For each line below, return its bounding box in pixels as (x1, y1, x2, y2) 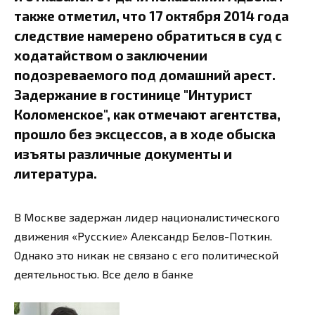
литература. (14, 165, 97, 181)
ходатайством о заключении (14, 46, 207, 63)
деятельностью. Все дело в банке (14, 267, 193, 281)
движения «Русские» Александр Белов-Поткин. (14, 229, 272, 243)
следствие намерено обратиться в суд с (14, 27, 282, 44)
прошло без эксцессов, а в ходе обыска (14, 125, 276, 142)
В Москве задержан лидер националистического (14, 210, 280, 224)
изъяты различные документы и (14, 145, 232, 162)
